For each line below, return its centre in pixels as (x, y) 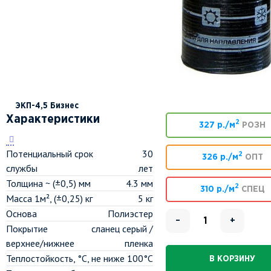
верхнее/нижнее (40, 243)
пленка (139, 243)
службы (22, 168)
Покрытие (27, 229)
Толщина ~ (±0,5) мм (48, 183)
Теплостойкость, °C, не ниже (65, 258)
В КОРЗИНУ (232, 259)
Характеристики (53, 119)
